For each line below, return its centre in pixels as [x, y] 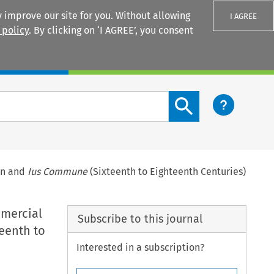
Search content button [218, 98]
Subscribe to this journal [140, 219]
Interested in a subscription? [141, 248]
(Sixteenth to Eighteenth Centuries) [167, 171]
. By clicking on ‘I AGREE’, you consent [111, 30]
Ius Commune [58, 171]
